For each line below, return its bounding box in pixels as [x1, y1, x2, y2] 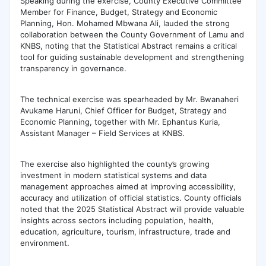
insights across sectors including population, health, [20, 216, 214, 226]
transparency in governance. [20, 63, 126, 73]
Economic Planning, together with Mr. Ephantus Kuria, [20, 117, 220, 127]
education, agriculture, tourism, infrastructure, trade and [20, 227, 230, 237]
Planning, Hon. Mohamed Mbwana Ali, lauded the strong [20, 18, 230, 28]
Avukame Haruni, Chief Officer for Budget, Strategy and [20, 106, 227, 116]
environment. [20, 238, 69, 248]
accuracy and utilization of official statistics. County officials [20, 193, 242, 203]
